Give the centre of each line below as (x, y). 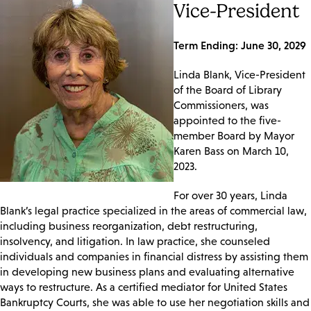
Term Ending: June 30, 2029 (240, 45)
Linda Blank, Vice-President (239, 74)
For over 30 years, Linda (230, 195)
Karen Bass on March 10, (231, 151)
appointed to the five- (227, 120)
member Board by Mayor (234, 135)
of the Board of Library (228, 90)
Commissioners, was (221, 105)
